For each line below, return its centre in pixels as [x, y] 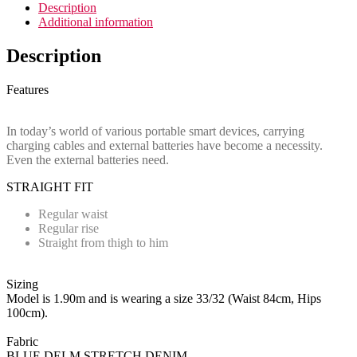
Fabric [22, 341]
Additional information [96, 22]
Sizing [22, 284]
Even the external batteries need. [88, 159]
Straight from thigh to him [103, 242]
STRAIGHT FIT [50, 186]
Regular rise [69, 228]
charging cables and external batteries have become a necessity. [165, 145]
